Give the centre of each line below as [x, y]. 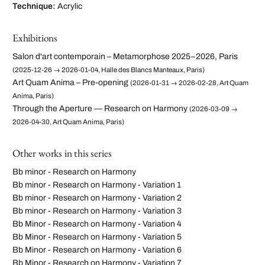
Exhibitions [35, 38]
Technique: [34, 7]
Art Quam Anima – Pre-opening [70, 83]
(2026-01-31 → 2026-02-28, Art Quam [189, 83]
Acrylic [70, 7]
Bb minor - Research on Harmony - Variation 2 [97, 198]
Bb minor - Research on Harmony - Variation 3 [97, 211]
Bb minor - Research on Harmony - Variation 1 [97, 185]
